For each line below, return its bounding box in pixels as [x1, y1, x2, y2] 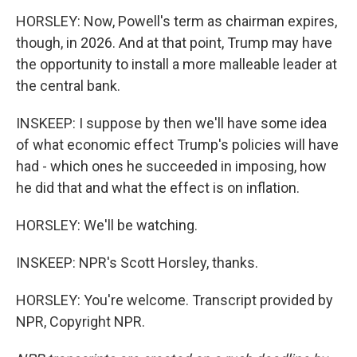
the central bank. [16, 77, 120, 94]
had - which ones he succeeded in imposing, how [16, 158, 327, 175]
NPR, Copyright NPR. [16, 313, 145, 330]
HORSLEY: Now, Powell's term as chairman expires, [16, 13, 337, 29]
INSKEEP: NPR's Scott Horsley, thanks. [16, 254, 258, 271]
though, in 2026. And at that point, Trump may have [16, 34, 332, 51]
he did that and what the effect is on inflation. [16, 179, 300, 196]
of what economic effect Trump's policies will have [16, 136, 339, 153]
